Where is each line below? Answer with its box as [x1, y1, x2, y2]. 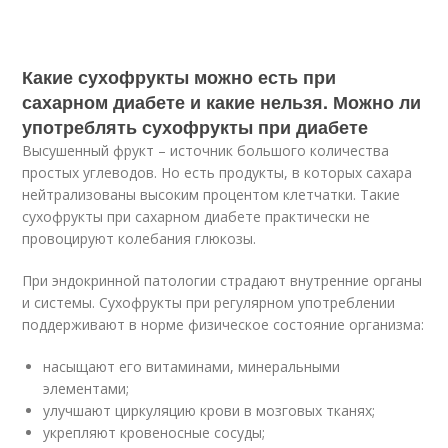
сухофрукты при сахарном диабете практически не [22, 207, 371, 226]
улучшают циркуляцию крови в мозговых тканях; [43, 401, 376, 420]
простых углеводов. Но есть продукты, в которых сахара [22, 163, 413, 182]
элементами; [43, 379, 130, 398]
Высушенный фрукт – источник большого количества [22, 141, 390, 160]
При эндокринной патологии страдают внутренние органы [22, 271, 423, 290]
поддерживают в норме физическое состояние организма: [22, 315, 425, 334]
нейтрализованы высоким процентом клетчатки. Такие [22, 185, 401, 204]
